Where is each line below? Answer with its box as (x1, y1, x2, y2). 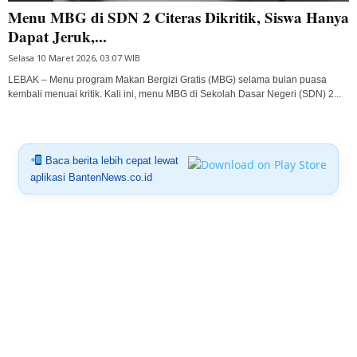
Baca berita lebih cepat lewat (41, 154, 178, 167)
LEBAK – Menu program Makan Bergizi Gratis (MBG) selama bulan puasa (8, 73, 327, 85)
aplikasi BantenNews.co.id (29, 171, 152, 183)
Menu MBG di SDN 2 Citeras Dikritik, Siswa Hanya (8, 6, 349, 28)
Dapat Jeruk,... (8, 25, 107, 47)
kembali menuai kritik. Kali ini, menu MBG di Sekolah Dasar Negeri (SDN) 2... (8, 88, 341, 100)
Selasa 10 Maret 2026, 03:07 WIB (8, 51, 140, 64)
